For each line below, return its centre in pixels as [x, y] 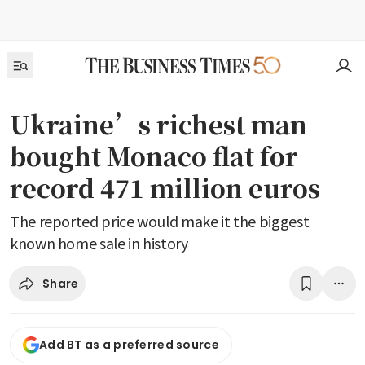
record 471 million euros [165, 187]
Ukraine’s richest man [158, 124]
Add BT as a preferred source [129, 345]
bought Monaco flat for [154, 156]
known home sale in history [99, 243]
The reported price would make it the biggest [160, 221]
